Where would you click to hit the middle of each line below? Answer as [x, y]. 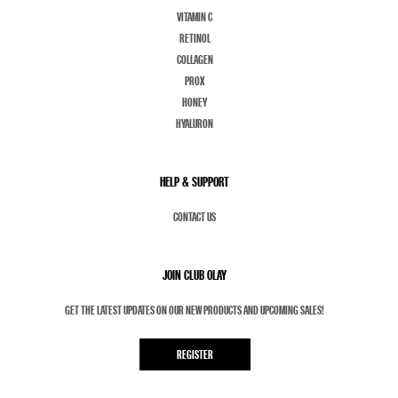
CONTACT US [195, 216]
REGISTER [195, 354]
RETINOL [195, 38]
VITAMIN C [195, 16]
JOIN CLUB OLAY [195, 275]
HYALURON [195, 123]
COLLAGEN [195, 59]
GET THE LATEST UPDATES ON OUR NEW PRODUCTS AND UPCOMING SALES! [195, 310]
